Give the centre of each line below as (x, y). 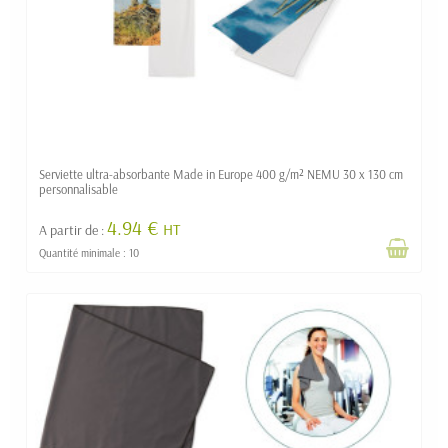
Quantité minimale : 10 (89, 252)
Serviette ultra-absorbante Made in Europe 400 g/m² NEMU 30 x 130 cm (221, 173)
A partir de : (73, 229)
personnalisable (78, 188)
